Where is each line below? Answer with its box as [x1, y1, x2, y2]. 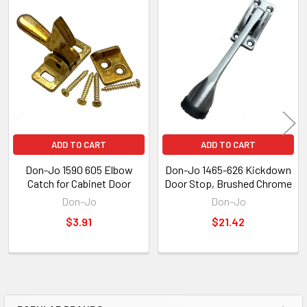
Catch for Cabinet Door [27, 176, 131, 190]
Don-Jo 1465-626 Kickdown [165, 162, 291, 176]
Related [4, 14, 61, 35]
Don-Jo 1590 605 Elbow [25, 162, 133, 176]
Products [4, 35, 73, 56]
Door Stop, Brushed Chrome [164, 176, 292, 190]
